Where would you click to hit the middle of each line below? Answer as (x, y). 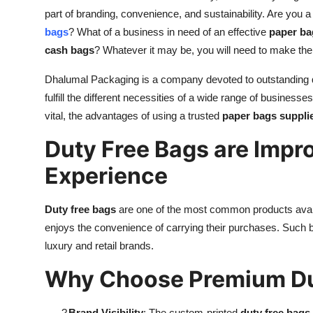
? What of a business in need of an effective (169, 31)
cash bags (70, 50)
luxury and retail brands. (99, 245)
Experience (106, 175)
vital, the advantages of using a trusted (133, 115)
